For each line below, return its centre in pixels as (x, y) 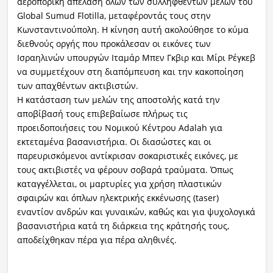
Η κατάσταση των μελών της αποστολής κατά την (118, 99)
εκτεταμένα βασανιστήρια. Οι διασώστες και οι (114, 141)
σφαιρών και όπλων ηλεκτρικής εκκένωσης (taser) (118, 197)
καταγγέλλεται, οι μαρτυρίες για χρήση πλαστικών (119, 183)
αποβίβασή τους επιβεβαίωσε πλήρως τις (102, 113)
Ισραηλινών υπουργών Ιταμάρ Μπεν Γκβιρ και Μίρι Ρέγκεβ (136, 57)
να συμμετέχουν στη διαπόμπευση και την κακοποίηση (130, 71)
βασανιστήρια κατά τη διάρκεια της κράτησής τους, (123, 225)
